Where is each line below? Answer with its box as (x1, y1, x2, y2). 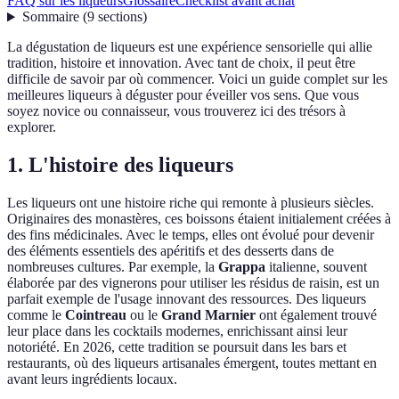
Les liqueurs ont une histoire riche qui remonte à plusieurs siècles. (7, 195, 374, 211)
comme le (7, 307, 65, 323)
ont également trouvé (256, 307, 377, 323)
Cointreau (65, 307, 126, 323)
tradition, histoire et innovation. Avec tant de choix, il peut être (7, 55, 355, 71)
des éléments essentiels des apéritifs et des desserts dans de (7, 243, 334, 259)
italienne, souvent (265, 259, 367, 275)
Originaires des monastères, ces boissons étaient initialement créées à (7, 211, 391, 227)
